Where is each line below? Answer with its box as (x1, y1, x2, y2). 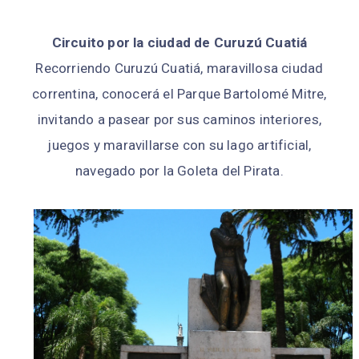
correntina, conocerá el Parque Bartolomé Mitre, (32, 85, 327, 102)
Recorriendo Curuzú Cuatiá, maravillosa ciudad (35, 59, 324, 76)
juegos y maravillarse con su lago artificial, (47, 136, 312, 153)
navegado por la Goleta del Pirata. (75, 162, 284, 179)
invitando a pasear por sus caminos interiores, (37, 111, 322, 127)
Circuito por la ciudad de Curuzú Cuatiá (51, 34, 308, 50)
